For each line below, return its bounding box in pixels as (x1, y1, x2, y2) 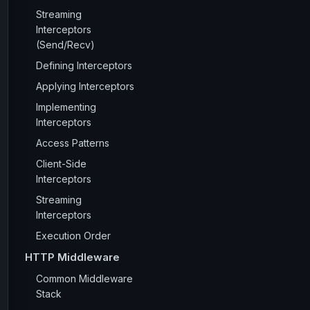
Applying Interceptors (36, 80, 134, 92)
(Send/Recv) (36, 39, 95, 51)
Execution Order (36, 230, 111, 241)
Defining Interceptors (36, 60, 132, 71)
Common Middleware (36, 273, 133, 284)
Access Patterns (36, 137, 109, 149)
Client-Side (36, 158, 86, 170)
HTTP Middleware (25, 250, 120, 264)
